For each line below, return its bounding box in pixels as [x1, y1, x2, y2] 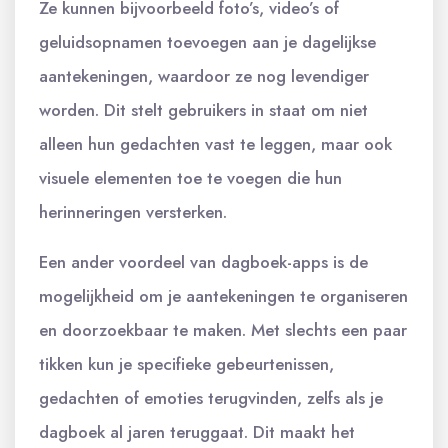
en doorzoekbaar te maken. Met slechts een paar [39, 317, 407, 342]
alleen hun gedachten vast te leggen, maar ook [39, 131, 392, 156]
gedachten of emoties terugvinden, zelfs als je [39, 385, 383, 410]
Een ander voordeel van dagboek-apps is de [39, 249, 368, 274]
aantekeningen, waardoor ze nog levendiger [39, 63, 369, 88]
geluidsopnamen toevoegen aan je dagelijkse [39, 29, 376, 54]
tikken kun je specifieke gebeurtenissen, [39, 351, 334, 376]
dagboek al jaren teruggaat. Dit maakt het [39, 419, 355, 444]
